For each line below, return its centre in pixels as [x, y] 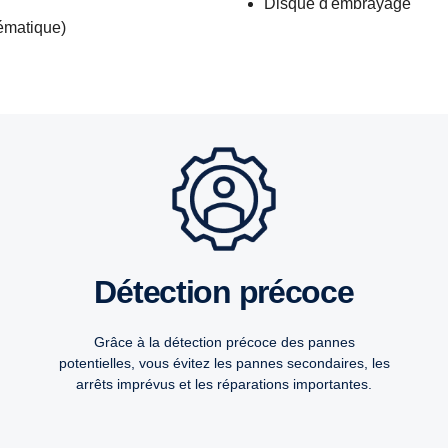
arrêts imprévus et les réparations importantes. [224, 384]
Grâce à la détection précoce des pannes [224, 342]
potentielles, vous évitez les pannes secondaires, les [224, 363]
